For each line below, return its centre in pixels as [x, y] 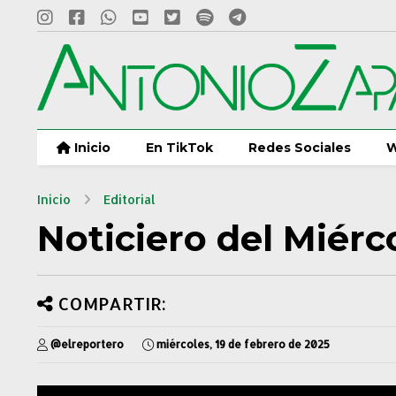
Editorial [129, 199]
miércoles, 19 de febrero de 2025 [243, 344]
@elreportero [87, 344]
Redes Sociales [300, 148]
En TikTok [179, 148]
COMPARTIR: [112, 303]
